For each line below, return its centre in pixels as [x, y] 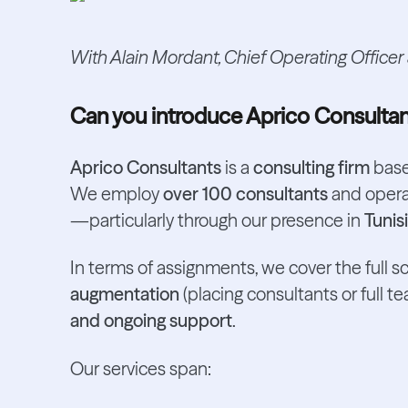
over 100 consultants [245, 194]
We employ [116, 194]
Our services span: [140, 368]
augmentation [124, 295]
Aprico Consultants [145, 167]
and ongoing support [151, 321]
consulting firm [311, 167]
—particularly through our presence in [217, 220]
